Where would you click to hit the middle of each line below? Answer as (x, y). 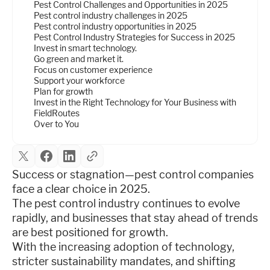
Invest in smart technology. (85, 48)
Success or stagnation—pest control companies (133, 174)
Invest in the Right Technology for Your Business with (135, 102)
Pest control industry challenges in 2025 (111, 15)
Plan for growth (63, 91)
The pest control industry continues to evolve (126, 203)
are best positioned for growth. (90, 232)
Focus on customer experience (93, 69)
